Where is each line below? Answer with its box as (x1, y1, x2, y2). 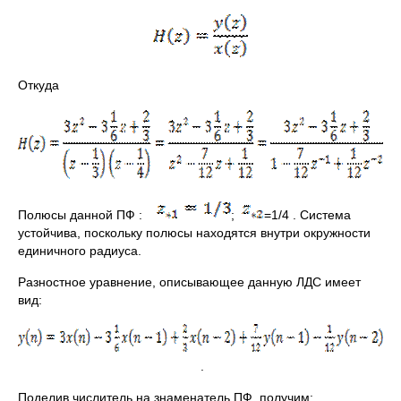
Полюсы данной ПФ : (18, 208, 157, 222)
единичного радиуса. (18, 243, 141, 258)
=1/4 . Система (264, 208, 351, 222)
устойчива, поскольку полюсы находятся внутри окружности (18, 226, 371, 240)
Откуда (18, 78, 59, 92)
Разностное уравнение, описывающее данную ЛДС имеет (18, 275, 361, 289)
